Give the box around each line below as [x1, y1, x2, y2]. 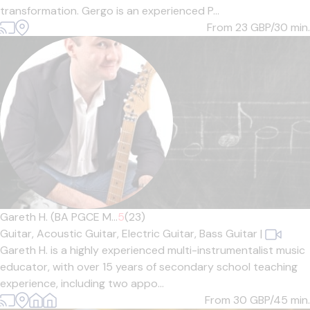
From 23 [207, 20, 250, 35]
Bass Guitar [199, 226, 257, 241]
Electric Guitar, [122, 226, 199, 241]
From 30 [205, 293, 250, 307]
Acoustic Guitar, [37, 226, 122, 241]
